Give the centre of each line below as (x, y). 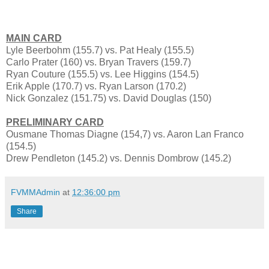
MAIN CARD (34, 38)
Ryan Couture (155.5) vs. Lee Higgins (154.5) (102, 74)
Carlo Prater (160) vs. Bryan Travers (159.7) (98, 62)
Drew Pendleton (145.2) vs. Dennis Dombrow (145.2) (119, 158)
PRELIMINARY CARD (55, 122)
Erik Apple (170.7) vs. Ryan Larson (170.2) (96, 86)
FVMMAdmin (35, 192)
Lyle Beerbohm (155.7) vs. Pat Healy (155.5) (100, 50)
